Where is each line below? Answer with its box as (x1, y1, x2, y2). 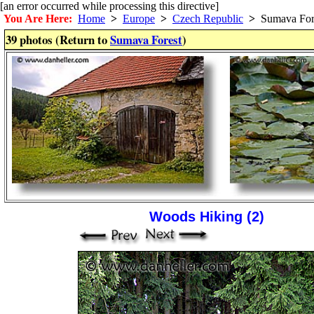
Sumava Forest (110, 31, 182, 48)
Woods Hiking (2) (149, 209, 264, 224)
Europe (123, 13, 155, 25)
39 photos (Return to (6, 31, 110, 48)
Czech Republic (172, 13, 243, 25)
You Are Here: (4, 13, 72, 25)
